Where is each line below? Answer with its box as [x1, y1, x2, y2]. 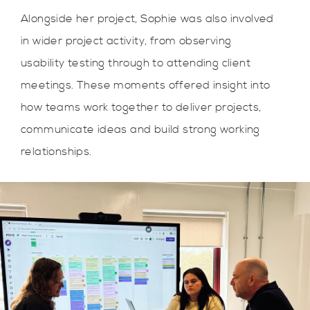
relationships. [21, 145, 92, 158]
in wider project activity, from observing [21, 34, 232, 48]
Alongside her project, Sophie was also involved [21, 12, 274, 26]
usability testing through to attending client [21, 56, 250, 70]
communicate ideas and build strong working [21, 122, 260, 136]
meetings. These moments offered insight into [21, 78, 271, 92]
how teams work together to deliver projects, [21, 100, 262, 114]
